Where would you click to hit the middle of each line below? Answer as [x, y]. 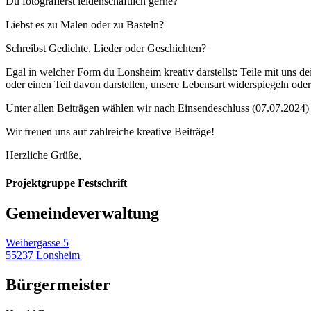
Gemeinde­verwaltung [82, 213]
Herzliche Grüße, [43, 155]
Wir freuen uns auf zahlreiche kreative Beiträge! [110, 132]
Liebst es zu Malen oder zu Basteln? [85, 25]
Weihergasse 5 [37, 242]
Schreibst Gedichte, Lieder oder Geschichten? [106, 49]
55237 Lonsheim [43, 255]
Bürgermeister [58, 284]
